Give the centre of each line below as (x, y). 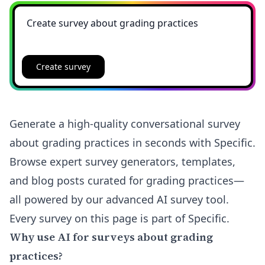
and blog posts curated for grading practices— (127, 180)
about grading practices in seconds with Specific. (132, 143)
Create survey (63, 66)
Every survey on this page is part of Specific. (119, 218)
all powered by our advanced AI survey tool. (119, 199)
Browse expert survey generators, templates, (122, 161)
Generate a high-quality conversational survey (125, 124)
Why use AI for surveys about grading (111, 237)
